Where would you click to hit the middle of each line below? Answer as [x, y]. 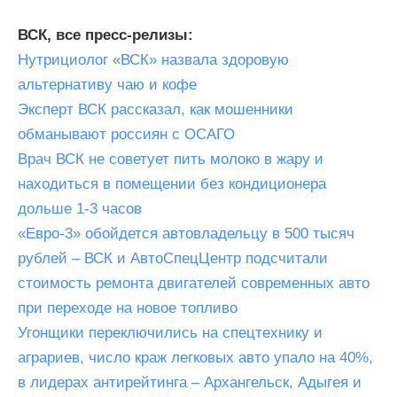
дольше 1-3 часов [80, 209]
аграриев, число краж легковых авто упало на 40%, [195, 358]
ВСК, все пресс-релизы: [105, 35]
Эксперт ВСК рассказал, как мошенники [156, 109]
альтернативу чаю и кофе [107, 85]
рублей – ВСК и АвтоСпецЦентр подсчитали [173, 258]
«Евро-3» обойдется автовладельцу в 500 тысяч [186, 234]
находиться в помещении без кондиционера [172, 184]
